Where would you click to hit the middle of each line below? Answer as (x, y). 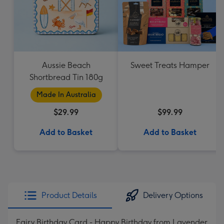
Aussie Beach (66, 65)
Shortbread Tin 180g (66, 77)
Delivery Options (173, 195)
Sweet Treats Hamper (170, 65)
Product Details (69, 195)
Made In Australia (66, 95)
